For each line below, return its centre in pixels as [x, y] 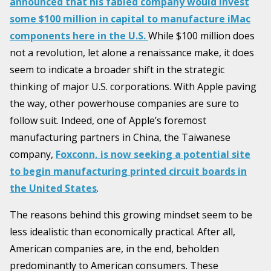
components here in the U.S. [79, 36]
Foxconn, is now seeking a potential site [153, 155]
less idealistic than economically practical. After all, [122, 232]
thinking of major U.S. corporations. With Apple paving [133, 87]
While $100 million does [201, 36]
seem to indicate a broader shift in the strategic [117, 70]
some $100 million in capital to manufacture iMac [130, 19]
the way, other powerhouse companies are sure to [124, 104]
